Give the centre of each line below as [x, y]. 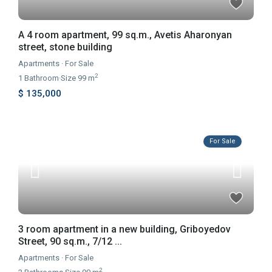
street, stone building [66, 47]
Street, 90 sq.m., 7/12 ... [70, 242]
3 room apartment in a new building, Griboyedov [125, 229]
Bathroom [41, 78]
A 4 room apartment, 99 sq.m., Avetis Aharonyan [125, 35]
